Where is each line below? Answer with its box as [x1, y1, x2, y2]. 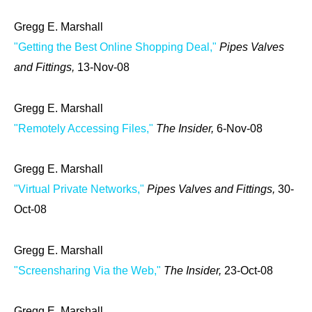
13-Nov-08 [77, 61, 130, 73]
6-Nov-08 [217, 122, 263, 134]
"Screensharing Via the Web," [14, 264, 161, 276]
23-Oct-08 [224, 264, 273, 276]
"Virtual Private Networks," [14, 183, 144, 196]
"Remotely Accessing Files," [14, 122, 153, 134]
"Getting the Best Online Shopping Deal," [14, 41, 217, 53]
